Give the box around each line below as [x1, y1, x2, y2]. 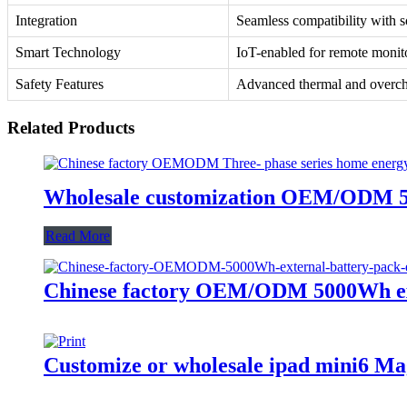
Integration [15, 13, 77, 29]
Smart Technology [15, 45, 121, 61]
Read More [45, 227, 110, 243]
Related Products [7, 118, 134, 138]
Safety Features [15, 76, 104, 93]
